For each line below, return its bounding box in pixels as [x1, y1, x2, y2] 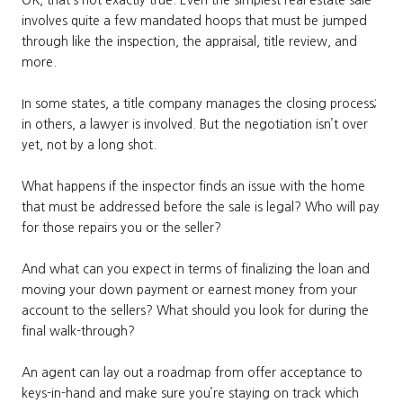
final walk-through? [22, 324, 135, 337]
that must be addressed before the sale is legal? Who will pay [22, 200, 380, 213]
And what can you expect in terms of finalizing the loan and [22, 262, 370, 275]
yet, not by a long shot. [22, 138, 157, 151]
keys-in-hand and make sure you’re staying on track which [22, 386, 359, 399]
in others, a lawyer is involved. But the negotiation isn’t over [22, 117, 368, 130]
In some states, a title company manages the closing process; [22, 96, 377, 110]
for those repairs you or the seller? [22, 220, 221, 234]
